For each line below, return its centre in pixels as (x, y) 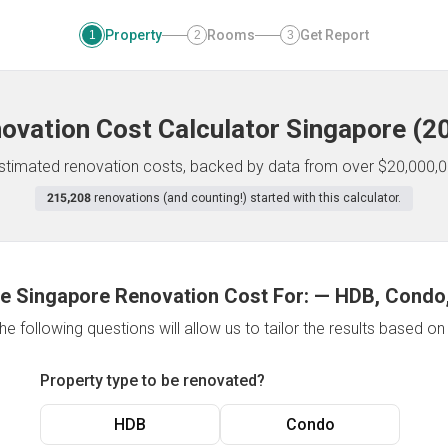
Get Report (334, 35)
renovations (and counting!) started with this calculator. (247, 198)
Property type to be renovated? (152, 380)
